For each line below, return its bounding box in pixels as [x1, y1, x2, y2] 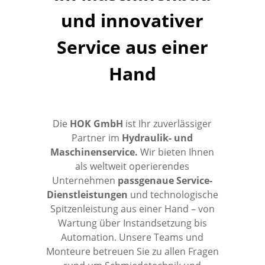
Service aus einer [56, 35, 208, 59]
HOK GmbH [70, 117, 124, 130]
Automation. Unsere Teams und [61, 231, 204, 244]
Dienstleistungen [46, 188, 128, 201]
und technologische [127, 188, 218, 201]
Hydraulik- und [122, 131, 193, 144]
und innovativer [61, 8, 204, 33]
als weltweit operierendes [75, 160, 190, 173]
